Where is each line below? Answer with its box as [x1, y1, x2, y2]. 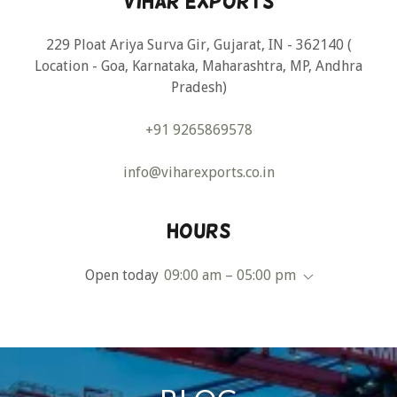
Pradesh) [170, 78, 227, 96]
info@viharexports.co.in [122, 163, 275, 181]
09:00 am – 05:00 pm [164, 266, 296, 284]
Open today [85, 266, 159, 284]
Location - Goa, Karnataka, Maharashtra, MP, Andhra [35, 57, 362, 74]
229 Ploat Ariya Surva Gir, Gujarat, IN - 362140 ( [45, 35, 352, 53]
